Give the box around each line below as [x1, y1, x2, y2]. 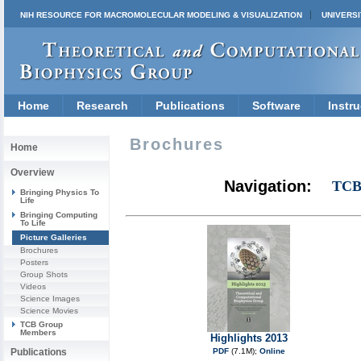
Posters [20, 258, 48, 267]
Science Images [20, 294, 80, 303]
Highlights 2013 [210, 332, 288, 344]
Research [77, 99, 128, 112]
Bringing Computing [20, 210, 98, 219]
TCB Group [20, 320, 63, 329]
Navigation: [224, 177, 312, 196]
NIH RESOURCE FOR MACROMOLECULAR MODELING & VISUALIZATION [20, 10, 302, 19]
